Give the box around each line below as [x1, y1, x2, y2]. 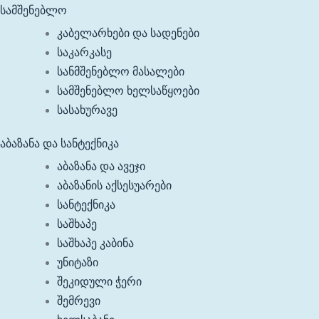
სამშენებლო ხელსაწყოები [57, 85, 199, 97]
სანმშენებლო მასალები [57, 66, 184, 78]
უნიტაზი [57, 256, 98, 268]
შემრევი [57, 295, 100, 307]
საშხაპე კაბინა [57, 237, 134, 249]
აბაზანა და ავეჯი [57, 160, 145, 172]
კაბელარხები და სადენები [57, 27, 199, 39]
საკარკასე [57, 46, 112, 58]
